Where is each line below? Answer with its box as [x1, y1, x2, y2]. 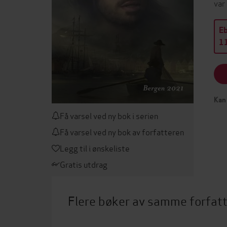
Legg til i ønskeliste [60, 141, 130, 154]
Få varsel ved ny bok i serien [60, 109, 158, 121]
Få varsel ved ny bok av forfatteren [60, 125, 184, 137]
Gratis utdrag [60, 158, 107, 170]
